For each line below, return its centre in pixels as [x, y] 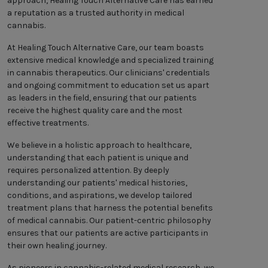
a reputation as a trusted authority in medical [96, 13]
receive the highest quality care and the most [95, 111]
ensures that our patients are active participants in [108, 233]
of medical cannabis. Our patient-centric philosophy [109, 221]
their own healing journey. [57, 246]
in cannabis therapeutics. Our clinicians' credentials [109, 73]
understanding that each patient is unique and [98, 158]
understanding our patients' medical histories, [97, 183]
